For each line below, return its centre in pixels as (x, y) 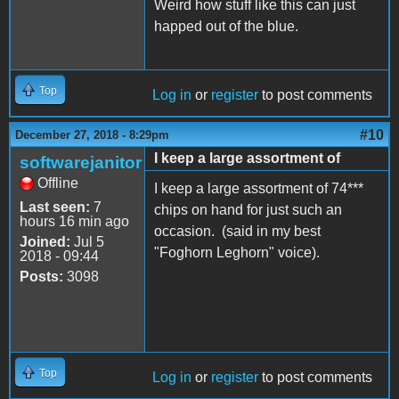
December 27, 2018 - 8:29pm (92, 134)
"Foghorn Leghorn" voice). (237, 252)
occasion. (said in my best (237, 231)
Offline (58, 183)
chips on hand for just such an (248, 209)
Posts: (41, 276)
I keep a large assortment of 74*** (259, 188)
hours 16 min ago (74, 221)
